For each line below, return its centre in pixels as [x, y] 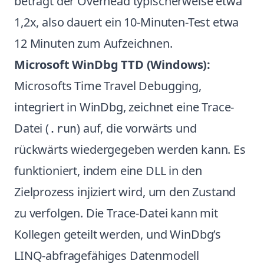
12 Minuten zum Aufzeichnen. [93, 43]
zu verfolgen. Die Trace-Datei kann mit [116, 213]
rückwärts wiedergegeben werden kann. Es [130, 149]
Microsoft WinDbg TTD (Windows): [113, 65]
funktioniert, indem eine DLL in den [108, 171]
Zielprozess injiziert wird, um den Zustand [125, 192]
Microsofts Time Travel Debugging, [108, 86]
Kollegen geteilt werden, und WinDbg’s [118, 234]
